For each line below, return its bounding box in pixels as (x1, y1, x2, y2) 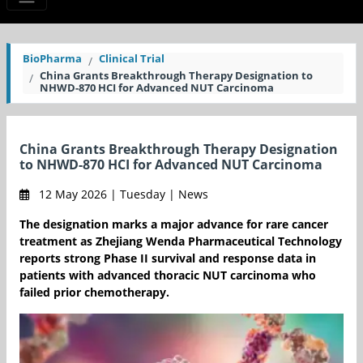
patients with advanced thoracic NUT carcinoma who (19, 267, 316, 284)
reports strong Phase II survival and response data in (19, 250, 316, 267)
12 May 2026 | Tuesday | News (36, 186, 208, 203)
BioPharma (23, 51, 82, 66)
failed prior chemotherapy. (19, 284, 169, 301)
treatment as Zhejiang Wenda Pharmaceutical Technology (19, 233, 342, 250)
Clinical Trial (99, 51, 164, 66)
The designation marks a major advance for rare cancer (19, 216, 328, 233)
